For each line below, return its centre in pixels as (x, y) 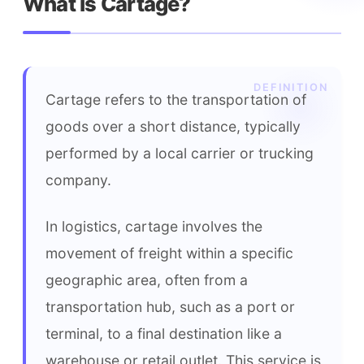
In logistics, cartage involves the (154, 226)
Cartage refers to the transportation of (176, 100)
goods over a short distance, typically (173, 126)
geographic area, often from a (147, 280)
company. (78, 180)
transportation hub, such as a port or (170, 307)
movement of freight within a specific (169, 253)
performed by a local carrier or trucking (180, 153)
